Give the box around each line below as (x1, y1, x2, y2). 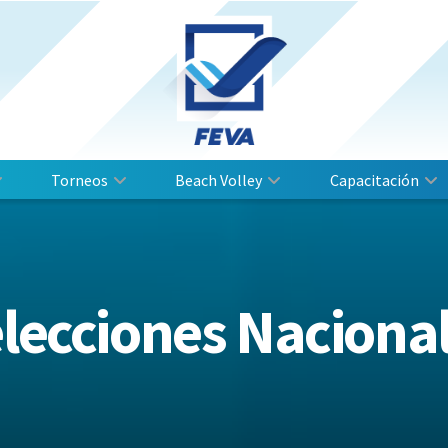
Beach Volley (175, 170, 263, 190)
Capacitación (329, 170, 419, 190)
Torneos (51, 170, 109, 190)
